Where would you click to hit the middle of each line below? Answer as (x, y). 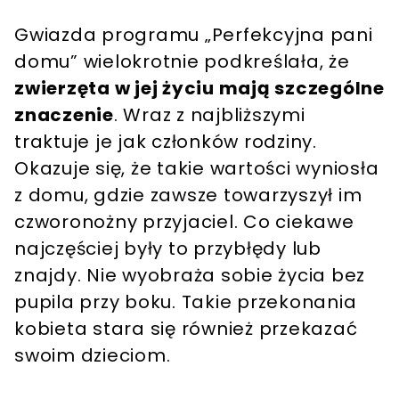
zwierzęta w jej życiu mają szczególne (199, 89)
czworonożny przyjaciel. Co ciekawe (184, 222)
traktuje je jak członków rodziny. (166, 142)
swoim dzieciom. (93, 356)
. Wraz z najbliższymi (209, 115)
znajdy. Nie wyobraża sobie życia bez (190, 276)
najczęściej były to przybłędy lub (168, 249)
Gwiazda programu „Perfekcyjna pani (194, 35)
